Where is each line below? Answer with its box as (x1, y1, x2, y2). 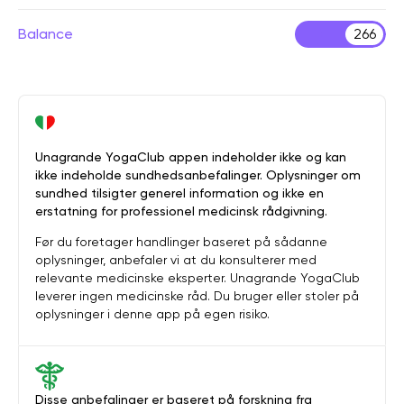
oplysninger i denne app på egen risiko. (35, 307, 270, 321)
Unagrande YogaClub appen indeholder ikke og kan (35, 150, 346, 164)
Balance (18, 25, 73, 42)
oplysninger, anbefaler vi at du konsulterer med (35, 252, 317, 267)
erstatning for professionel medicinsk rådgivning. (35, 204, 327, 218)
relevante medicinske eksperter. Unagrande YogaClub (35, 271, 360, 285)
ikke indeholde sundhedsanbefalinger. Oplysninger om (35, 168, 361, 182)
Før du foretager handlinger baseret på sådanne (35, 234, 327, 249)
